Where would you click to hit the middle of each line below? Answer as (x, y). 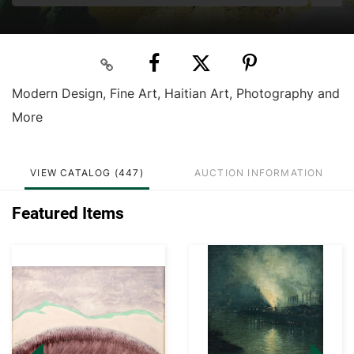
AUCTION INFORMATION (259, 173)
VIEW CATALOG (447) (87, 173)
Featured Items (68, 214)
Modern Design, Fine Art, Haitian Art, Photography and (176, 94)
